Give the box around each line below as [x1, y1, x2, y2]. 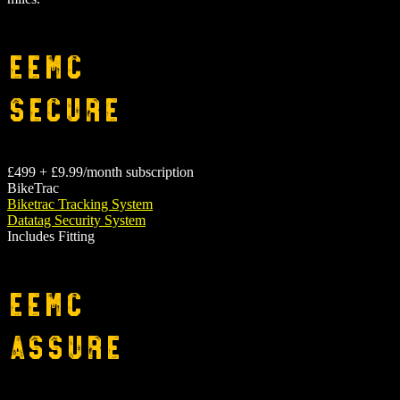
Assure [7, 322, 122, 366]
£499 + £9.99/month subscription [7, 163, 194, 179]
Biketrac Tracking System [7, 196, 153, 212]
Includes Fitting [7, 228, 95, 244]
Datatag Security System [7, 212, 146, 228]
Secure [7, 85, 121, 129]
